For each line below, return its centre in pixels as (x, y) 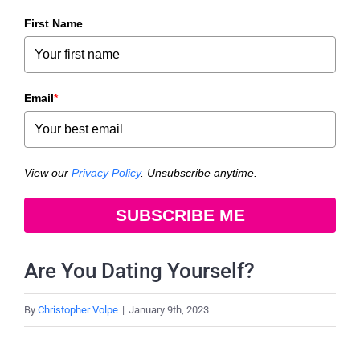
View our (48, 172)
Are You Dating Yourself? (139, 270)
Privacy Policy (106, 172)
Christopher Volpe (78, 309)
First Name (53, 23)
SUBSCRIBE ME (180, 215)
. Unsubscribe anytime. (199, 172)
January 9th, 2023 (169, 309)
